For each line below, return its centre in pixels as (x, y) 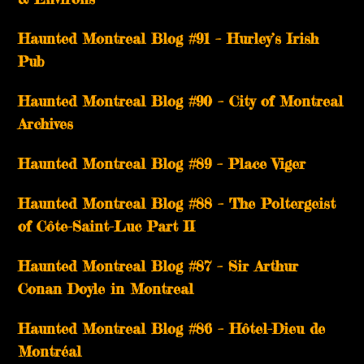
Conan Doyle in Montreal (106, 289)
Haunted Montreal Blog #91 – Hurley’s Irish (169, 39)
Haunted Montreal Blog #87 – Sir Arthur (158, 266)
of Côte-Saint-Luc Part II (107, 226)
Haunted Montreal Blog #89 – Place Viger (162, 164)
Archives (46, 124)
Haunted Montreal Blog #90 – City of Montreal (181, 101)
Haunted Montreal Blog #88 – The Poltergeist (177, 204)
